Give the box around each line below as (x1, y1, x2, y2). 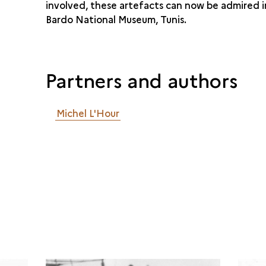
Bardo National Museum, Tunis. (46, 12, 187, 26)
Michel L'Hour (56, 106, 120, 119)
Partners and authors (46, 66, 238, 93)
